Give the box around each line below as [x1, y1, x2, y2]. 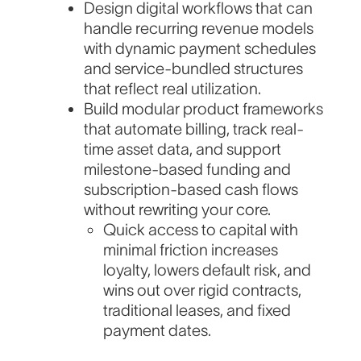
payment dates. [103, 322, 212, 340]
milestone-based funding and [84, 160, 292, 179]
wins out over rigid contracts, [103, 281, 302, 300]
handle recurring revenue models [84, 19, 314, 38]
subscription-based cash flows [84, 180, 299, 199]
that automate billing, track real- [84, 120, 305, 139]
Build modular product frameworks [84, 100, 324, 118]
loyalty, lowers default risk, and [103, 261, 312, 280]
